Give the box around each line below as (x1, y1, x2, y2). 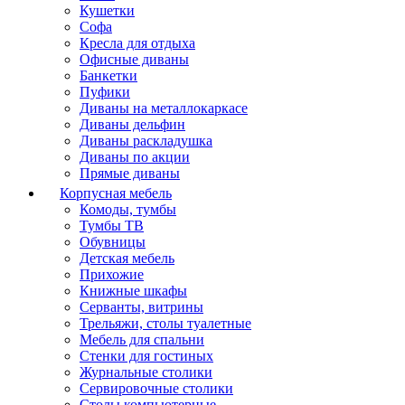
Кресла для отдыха (80, 35, 195, 51)
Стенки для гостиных (80, 348, 213, 363)
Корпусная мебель (60, 185, 172, 201)
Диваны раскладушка (80, 133, 212, 148)
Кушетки (80, 3, 135, 18)
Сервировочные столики (80, 381, 233, 396)
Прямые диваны (80, 165, 180, 181)
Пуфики (80, 84, 130, 99)
